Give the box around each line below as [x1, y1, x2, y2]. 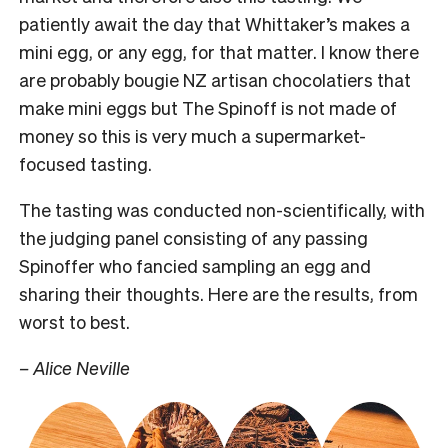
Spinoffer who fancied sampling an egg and [19, 253, 371, 277]
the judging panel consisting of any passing [19, 225, 368, 249]
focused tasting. [19, 151, 152, 175]
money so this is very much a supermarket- [19, 123, 366, 147]
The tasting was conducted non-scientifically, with [19, 197, 425, 221]
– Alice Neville [19, 355, 130, 379]
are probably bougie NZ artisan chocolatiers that [19, 67, 411, 91]
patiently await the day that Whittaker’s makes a [19, 11, 410, 35]
